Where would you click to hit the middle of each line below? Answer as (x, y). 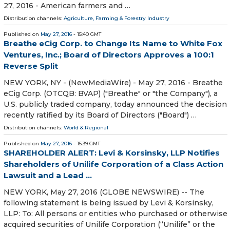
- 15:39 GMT (86, 144)
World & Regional (86, 128)
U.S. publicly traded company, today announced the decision (115, 104)
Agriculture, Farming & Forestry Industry (117, 18)
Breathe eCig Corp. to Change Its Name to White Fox (113, 43)
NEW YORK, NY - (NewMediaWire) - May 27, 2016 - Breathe (113, 83)
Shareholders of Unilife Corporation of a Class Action (113, 164)
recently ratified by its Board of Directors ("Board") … (100, 115)
